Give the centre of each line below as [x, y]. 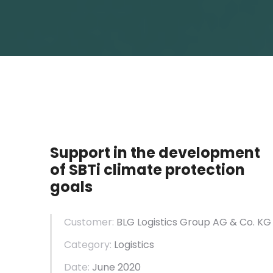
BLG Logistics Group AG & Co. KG [193, 222]
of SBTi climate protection [147, 170]
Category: [88, 245]
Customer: [89, 222]
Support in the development [155, 153]
